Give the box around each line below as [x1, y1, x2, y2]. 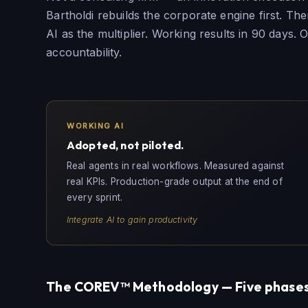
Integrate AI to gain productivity [66, 214, 198, 225]
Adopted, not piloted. [66, 137, 184, 152]
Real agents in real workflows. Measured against [66, 160, 285, 172]
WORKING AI [66, 120, 124, 131]
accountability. [46, 45, 122, 59]
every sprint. [66, 192, 123, 203]
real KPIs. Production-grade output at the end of [66, 176, 283, 188]
